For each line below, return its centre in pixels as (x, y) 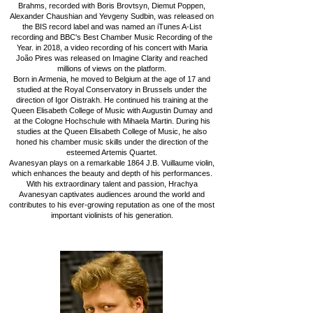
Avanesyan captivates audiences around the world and (112, 194)
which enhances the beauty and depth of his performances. (112, 173)
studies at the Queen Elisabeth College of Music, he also (112, 131)
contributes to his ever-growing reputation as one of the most (112, 205)
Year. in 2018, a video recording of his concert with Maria (112, 48)
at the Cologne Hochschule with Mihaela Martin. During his (112, 121)
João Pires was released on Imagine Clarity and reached (112, 58)
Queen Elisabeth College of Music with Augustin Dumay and (112, 110)
